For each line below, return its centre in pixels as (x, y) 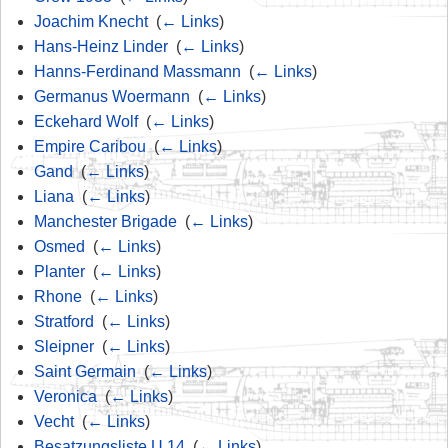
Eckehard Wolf (85, 121)
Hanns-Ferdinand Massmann (137, 71)
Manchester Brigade (105, 221)
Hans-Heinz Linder (100, 46)
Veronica (65, 396)
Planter (59, 271)
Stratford (63, 321)
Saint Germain (84, 371)
